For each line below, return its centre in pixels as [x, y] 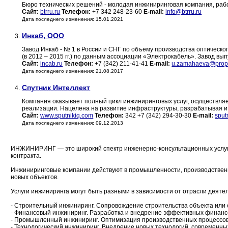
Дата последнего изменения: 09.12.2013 [73, 123]
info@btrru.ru [184, 12]
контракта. [26, 156]
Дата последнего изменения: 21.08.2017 [73, 71]
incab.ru [52, 64]
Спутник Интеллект [56, 88]
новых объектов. [35, 177]
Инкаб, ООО [43, 36]
